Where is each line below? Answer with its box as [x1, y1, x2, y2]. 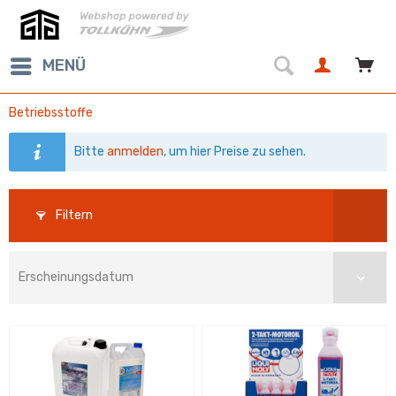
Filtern [53, 208, 93, 223]
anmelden [107, 144, 164, 159]
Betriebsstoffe [9, 105, 93, 120]
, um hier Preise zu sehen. [164, 144, 307, 159]
